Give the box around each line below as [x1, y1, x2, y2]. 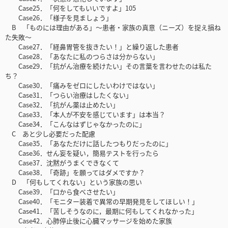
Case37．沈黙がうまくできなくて [5, 158, 119, 168]
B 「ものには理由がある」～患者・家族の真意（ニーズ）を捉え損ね [5, 22, 221, 33]
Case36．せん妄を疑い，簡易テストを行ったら [5, 148, 159, 158]
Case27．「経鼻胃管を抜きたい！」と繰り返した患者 [5, 42, 179, 52]
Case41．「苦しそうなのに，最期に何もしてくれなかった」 [5, 206, 198, 216]
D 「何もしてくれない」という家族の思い [5, 177, 142, 187]
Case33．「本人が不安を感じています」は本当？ [5, 109, 165, 120]
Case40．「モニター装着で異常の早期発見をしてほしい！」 [5, 196, 198, 207]
